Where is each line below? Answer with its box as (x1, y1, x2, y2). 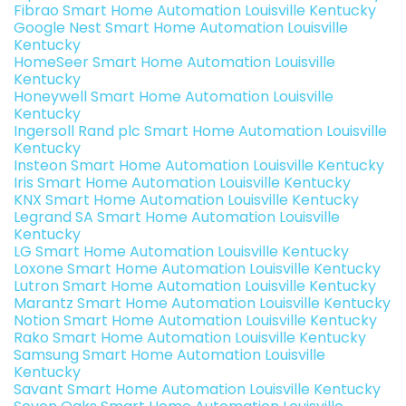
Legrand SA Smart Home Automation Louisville (14, 207, 340, 228)
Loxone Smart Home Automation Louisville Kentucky (14, 258, 381, 280)
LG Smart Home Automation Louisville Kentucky (14, 241, 349, 263)
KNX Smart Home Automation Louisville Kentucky (14, 189, 359, 211)
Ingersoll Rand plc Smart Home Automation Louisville (14, 121, 387, 142)
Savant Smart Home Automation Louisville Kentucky (14, 379, 381, 401)
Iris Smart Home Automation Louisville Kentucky (14, 172, 351, 194)
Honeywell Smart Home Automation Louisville (14, 86, 333, 108)
